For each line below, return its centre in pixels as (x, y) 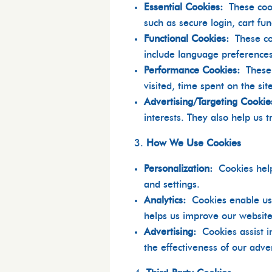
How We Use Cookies (194, 144)
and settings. (172, 185)
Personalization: (178, 169)
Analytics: (165, 201)
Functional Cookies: (187, 39)
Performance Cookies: (192, 71)
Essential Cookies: (184, 8)
